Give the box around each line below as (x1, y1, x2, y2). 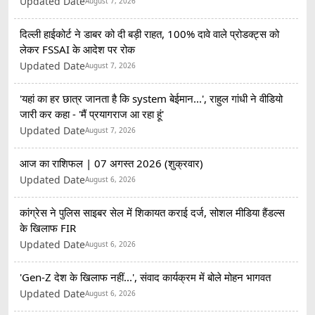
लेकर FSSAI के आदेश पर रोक (20, 41, 135, 56)
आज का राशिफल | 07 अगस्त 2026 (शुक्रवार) (20, 155, 203, 170)
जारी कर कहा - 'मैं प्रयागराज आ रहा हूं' (20, 106, 164, 121)
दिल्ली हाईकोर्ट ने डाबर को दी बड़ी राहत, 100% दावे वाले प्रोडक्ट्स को (20, 26, 279, 41)
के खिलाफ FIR (20, 220, 76, 235)
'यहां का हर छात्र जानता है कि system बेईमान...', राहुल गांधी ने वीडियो (20, 91, 283, 105)
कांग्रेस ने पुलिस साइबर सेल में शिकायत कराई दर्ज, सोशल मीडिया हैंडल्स (20, 205, 285, 219)
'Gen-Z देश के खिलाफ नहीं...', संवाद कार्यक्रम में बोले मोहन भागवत (20, 269, 271, 284)
